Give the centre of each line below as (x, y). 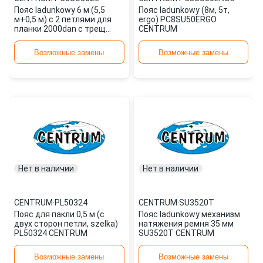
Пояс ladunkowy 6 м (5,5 (60, 10)
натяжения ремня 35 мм (186, 224)
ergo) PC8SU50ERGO (177, 19)
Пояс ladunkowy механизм (189, 214)
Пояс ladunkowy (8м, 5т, (184, 10)
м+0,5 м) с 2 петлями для (63, 19)
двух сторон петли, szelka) (66, 224)
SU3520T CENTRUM (176, 233)
